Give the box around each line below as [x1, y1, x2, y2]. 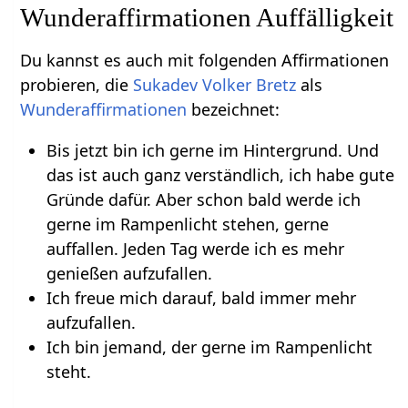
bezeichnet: [187, 97, 280, 120]
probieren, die [20, 73, 134, 96]
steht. [46, 360, 91, 382]
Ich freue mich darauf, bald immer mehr [46, 286, 356, 309]
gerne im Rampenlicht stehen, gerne [46, 212, 329, 235]
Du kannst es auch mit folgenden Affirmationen [20, 48, 390, 71]
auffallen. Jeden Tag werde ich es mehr [46, 237, 344, 260]
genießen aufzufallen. [46, 261, 212, 284]
